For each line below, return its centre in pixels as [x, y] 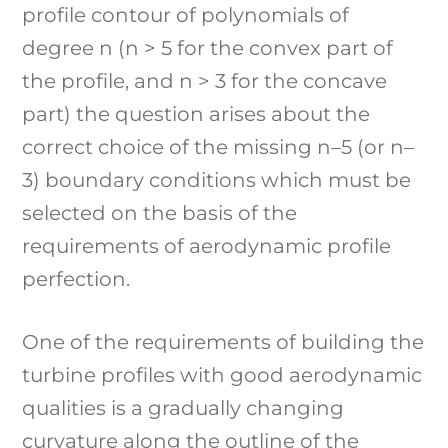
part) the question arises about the [196, 113]
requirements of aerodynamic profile [207, 245]
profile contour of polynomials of [186, 14]
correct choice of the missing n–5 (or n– [218, 146]
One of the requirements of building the [223, 341]
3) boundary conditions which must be [217, 179]
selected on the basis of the [160, 212]
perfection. [76, 278]
